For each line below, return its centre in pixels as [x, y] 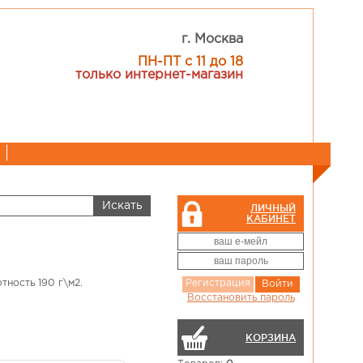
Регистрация [218, 283]
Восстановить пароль [241, 298]
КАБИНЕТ [271, 218]
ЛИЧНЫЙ [273, 208]
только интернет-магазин [160, 75]
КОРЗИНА [271, 337]
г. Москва [213, 39]
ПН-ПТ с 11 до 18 [191, 62]
